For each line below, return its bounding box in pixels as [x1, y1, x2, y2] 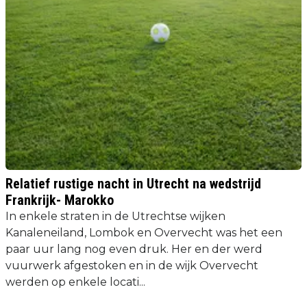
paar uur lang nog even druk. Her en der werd [5, 242, 262, 256]
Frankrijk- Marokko [5, 191, 114, 208]
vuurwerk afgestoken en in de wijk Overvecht [5, 258, 258, 272]
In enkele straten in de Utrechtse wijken [5, 209, 225, 223]
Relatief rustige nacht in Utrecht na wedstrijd [5, 175, 261, 192]
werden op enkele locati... [5, 275, 145, 288]
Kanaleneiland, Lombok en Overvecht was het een [5, 225, 282, 239]
